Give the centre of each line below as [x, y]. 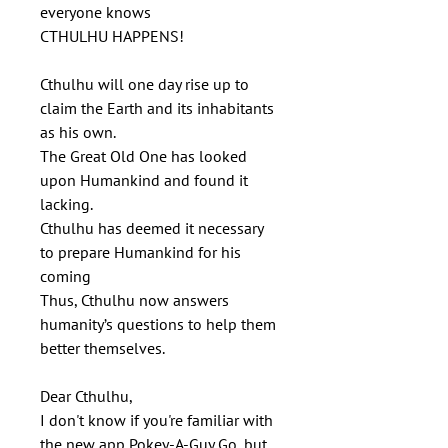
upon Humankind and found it [144, 180]
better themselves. [102, 348]
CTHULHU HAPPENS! [112, 36]
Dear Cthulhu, [86, 396]
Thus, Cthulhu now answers [134, 300]
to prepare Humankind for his [140, 252]
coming [65, 276]
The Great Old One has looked [143, 156]
